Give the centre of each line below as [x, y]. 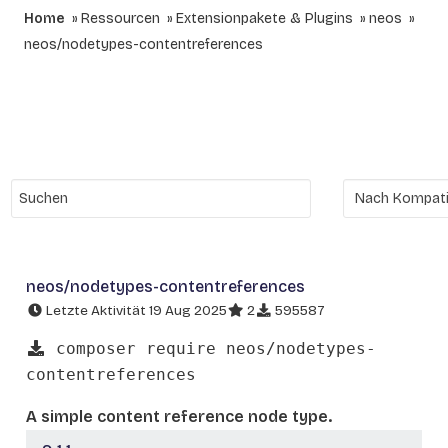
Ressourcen [120, 18]
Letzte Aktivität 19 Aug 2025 [135, 310]
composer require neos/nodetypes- [211, 348]
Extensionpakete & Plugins [264, 18]
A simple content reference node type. [179, 416]
